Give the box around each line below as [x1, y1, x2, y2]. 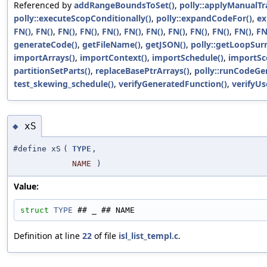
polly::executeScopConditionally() [14, 13, 151, 24]
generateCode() [14, 39, 77, 51]
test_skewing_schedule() [14, 78, 114, 90]
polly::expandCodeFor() [156, 13, 252, 24]
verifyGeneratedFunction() [119, 78, 227, 90]
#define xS [13, 144, 61, 154]
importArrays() [14, 52, 75, 64]
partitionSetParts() [14, 65, 91, 77]
